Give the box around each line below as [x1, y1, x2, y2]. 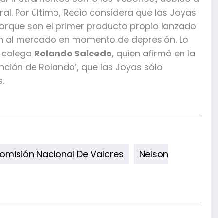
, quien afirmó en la [112, 47, 195, 59]
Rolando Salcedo [34, 47, 112, 59]
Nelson [139, 147, 168, 160]
